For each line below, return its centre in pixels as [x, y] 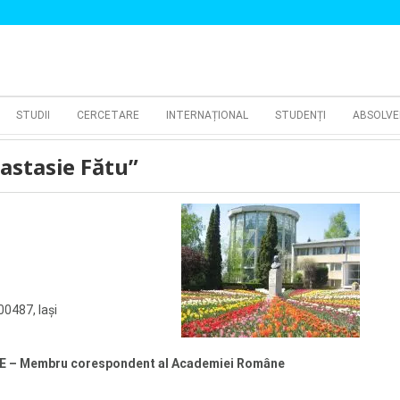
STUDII [33, 115]
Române [261, 363]
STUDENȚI [300, 115]
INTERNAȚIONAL [207, 115]
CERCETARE [108, 115]
